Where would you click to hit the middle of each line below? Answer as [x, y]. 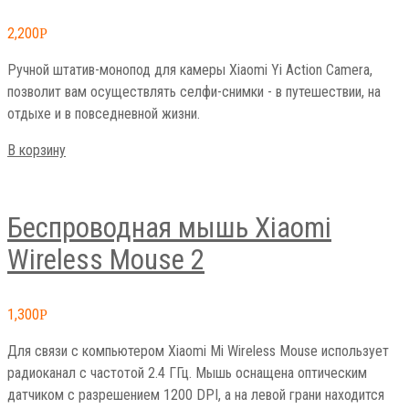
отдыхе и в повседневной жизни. [111, 114]
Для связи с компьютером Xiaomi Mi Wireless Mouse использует [198, 351]
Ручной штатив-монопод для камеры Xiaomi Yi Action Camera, [190, 70]
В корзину [37, 151]
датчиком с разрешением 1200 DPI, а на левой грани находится [196, 395]
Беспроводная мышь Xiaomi [169, 228]
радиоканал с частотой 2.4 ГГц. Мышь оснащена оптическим [187, 373]
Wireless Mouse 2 [106, 260]
